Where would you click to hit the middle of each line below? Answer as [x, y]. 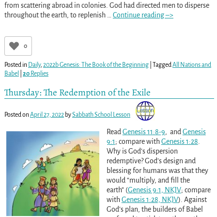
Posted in [15, 65]
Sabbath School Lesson [101, 115]
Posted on [17, 115]
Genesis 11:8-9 [144, 132]
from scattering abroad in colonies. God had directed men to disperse [107, 5]
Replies [39, 73]
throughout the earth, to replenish [55, 15]
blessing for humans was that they [157, 171]
